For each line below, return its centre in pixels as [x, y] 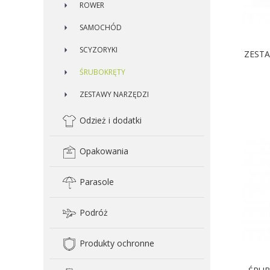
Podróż [94, 212]
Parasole [97, 182]
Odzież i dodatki [111, 120]
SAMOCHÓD [101, 27]
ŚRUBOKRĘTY [102, 72]
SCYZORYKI [99, 50]
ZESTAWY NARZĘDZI [114, 94]
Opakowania [104, 151]
